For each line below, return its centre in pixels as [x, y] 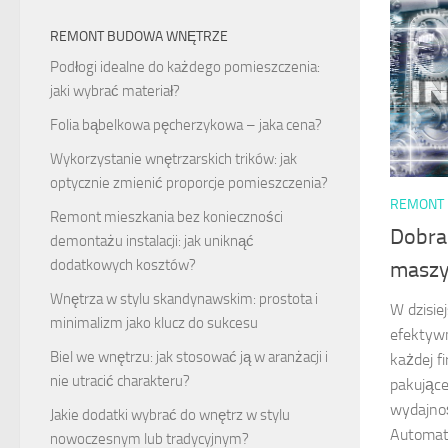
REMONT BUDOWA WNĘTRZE [139, 36]
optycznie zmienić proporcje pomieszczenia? [189, 182]
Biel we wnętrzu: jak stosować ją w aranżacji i [189, 356]
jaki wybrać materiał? [115, 90]
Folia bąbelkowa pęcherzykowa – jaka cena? [186, 124]
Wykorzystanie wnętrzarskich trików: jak [173, 158]
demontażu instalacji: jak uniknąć [152, 240]
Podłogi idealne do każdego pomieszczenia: [185, 66]
